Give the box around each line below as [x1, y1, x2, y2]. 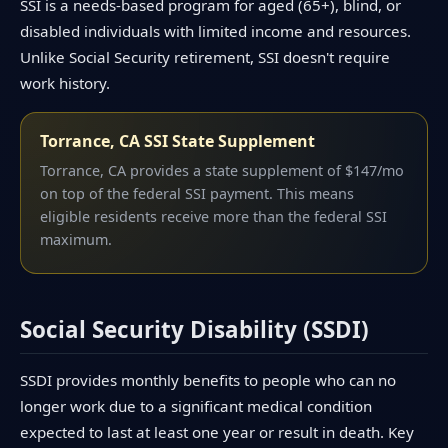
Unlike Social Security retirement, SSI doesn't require [20, 46, 390, 67]
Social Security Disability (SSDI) [20, 314, 369, 346]
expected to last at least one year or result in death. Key [20, 421, 414, 442]
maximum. [40, 229, 113, 249]
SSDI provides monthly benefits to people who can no [20, 369, 396, 390]
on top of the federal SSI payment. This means [40, 183, 355, 203]
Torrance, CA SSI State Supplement [40, 130, 316, 153]
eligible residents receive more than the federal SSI [40, 206, 388, 226]
